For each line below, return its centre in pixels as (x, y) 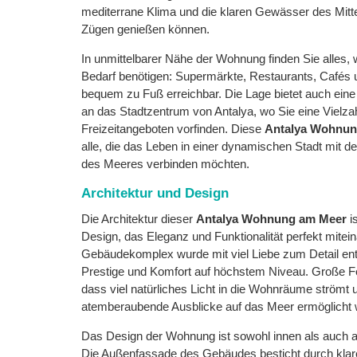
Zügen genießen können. (145, 29)
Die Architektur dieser (139, 219)
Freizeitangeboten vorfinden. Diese (173, 129)
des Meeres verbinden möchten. (165, 164)
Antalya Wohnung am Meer (271, 219)
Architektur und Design (155, 193)
